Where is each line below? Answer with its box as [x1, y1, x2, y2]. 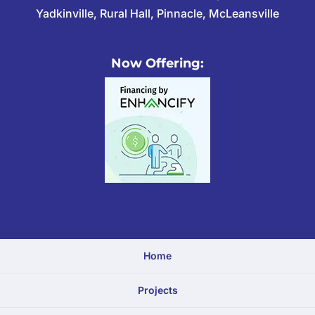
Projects [137, 284, 178, 297]
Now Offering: [110, 56, 204, 72]
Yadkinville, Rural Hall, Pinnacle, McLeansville [35, 6, 279, 20]
